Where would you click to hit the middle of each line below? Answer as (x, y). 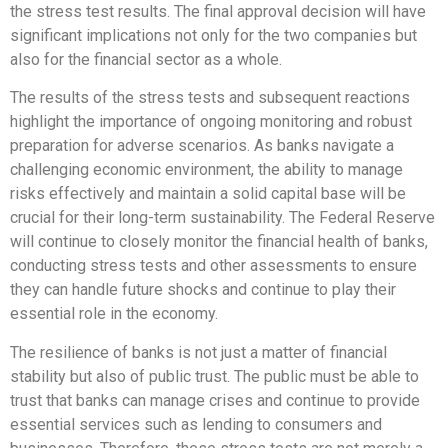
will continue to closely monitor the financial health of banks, (219, 242)
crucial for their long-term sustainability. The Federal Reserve (222, 218)
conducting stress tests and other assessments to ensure (213, 266)
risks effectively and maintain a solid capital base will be (208, 194)
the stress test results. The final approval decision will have (218, 12)
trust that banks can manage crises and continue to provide (215, 400)
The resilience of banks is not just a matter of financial (198, 352)
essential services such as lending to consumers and (196, 424)
